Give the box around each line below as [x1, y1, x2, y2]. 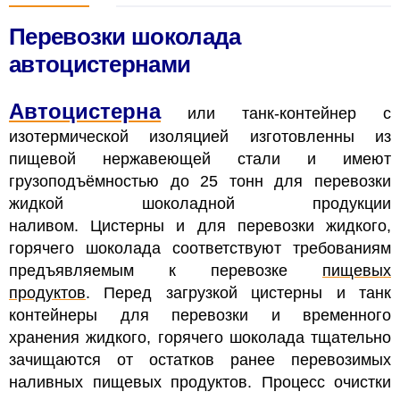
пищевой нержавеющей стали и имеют [9, 149, 391, 168]
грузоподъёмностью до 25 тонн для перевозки [9, 171, 391, 190]
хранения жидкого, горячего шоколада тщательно [9, 328, 391, 346]
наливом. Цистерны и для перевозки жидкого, [9, 216, 391, 235]
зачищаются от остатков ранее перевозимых [9, 350, 391, 369]
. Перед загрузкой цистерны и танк [86, 283, 391, 302]
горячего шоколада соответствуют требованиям [9, 238, 391, 257]
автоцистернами [9, 50, 191, 78]
